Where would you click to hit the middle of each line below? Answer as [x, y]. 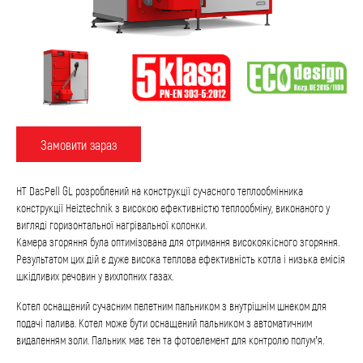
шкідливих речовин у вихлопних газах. [95, 276]
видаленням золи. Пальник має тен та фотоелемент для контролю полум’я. [170, 340]
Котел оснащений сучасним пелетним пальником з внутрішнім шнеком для [171, 306]
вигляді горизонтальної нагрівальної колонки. [111, 225]
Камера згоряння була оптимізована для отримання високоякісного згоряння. [178, 242]
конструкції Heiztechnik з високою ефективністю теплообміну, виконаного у [173, 208]
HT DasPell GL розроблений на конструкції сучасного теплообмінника [160, 191]
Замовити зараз [79, 144]
